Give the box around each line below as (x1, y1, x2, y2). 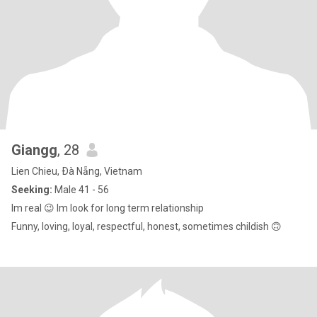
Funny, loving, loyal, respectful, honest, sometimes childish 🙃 (11, 221, 282, 232)
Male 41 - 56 (52, 184, 109, 195)
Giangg (11, 142, 57, 158)
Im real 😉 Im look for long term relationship (11, 202, 204, 214)
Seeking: (11, 184, 52, 195)
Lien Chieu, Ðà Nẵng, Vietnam (11, 166, 142, 177)
